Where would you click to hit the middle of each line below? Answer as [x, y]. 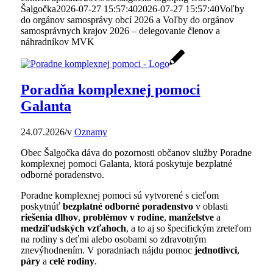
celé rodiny [72, 261]
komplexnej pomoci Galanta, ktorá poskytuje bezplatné [126, 164]
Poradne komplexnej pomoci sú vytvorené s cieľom [119, 196]
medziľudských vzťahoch [73, 229]
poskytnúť [41, 207]
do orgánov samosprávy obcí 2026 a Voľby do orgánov [127, 20]
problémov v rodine [123, 218]
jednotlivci [215, 250]
